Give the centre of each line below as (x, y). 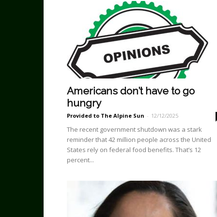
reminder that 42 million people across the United (139, 139)
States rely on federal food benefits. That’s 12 (134, 150)
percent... (80, 160)
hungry (84, 103)
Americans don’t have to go (131, 91)
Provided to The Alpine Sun (106, 116)
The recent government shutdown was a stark (134, 129)
